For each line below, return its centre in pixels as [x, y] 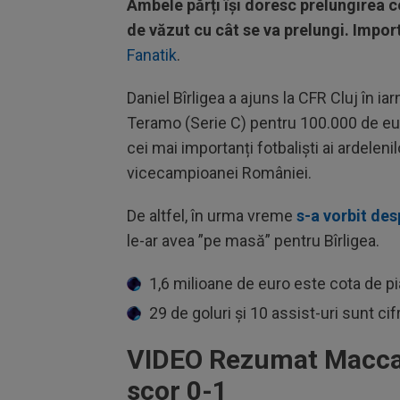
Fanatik [152, 55]
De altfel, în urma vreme [212, 216]
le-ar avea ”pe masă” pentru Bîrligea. [255, 241]
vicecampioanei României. [219, 173]
